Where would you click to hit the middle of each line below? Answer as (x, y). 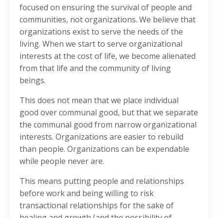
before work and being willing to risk (87, 193)
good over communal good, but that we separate (109, 113)
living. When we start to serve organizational (101, 44)
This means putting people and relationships (102, 181)
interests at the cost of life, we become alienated (108, 56)
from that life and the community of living (95, 68)
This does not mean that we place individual (99, 100)
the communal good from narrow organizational (108, 125)
